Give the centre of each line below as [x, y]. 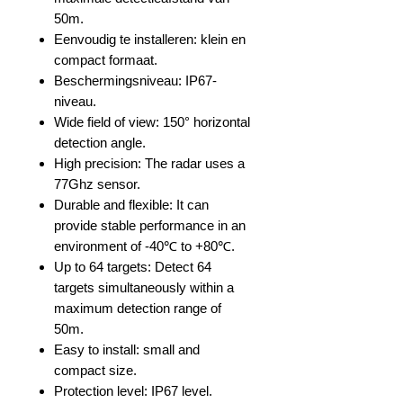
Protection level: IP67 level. [133, 391]
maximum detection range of [138, 308]
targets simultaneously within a [144, 287]
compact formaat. [106, 60]
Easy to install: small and [127, 349]
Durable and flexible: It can [131, 205]
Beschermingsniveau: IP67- [135, 81]
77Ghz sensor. [97, 184]
